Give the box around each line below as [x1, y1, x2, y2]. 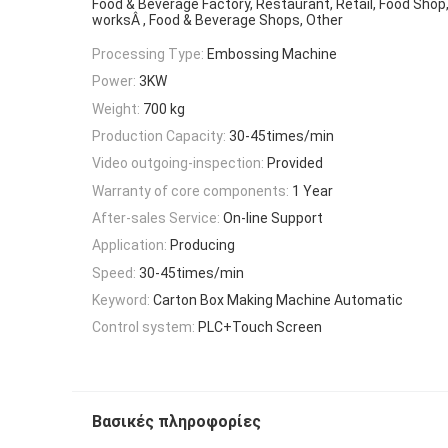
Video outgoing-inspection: [92, 155, 264, 172]
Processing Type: [92, 46, 204, 63]
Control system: [92, 319, 195, 336]
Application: [92, 237, 167, 254]
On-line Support [223, 209, 323, 226]
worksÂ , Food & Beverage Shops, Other [92, 12, 343, 29]
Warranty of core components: [92, 182, 289, 199]
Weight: [92, 100, 140, 117]
